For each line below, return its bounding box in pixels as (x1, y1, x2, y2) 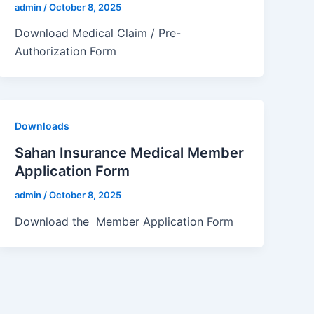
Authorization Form (15, 44, 121, 59)
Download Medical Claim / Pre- (15, 26, 182, 41)
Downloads (15, 120, 70, 132)
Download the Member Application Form (15, 214, 234, 228)
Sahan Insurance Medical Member (15, 144, 245, 162)
